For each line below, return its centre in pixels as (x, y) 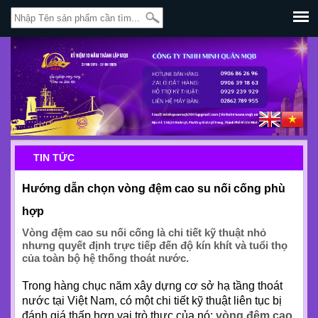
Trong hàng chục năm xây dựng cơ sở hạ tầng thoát (152, 286)
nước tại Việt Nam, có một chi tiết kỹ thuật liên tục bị (152, 301)
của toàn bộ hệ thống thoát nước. (105, 258)
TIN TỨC (54, 158)
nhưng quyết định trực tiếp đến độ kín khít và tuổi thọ (155, 246)
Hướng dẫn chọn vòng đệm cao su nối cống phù (154, 189)
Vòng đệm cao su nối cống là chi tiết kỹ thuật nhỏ (144, 233)
